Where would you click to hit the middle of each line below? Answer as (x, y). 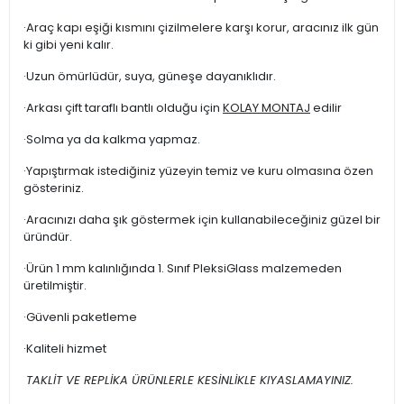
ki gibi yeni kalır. (69, 45)
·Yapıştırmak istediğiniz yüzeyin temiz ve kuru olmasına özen (198, 171)
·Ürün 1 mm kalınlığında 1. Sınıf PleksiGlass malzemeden (183, 269)
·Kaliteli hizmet (65, 349)
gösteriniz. (54, 188)
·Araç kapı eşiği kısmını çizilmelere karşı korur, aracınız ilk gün (201, 28)
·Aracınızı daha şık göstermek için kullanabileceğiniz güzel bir (202, 220)
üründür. (48, 237)
